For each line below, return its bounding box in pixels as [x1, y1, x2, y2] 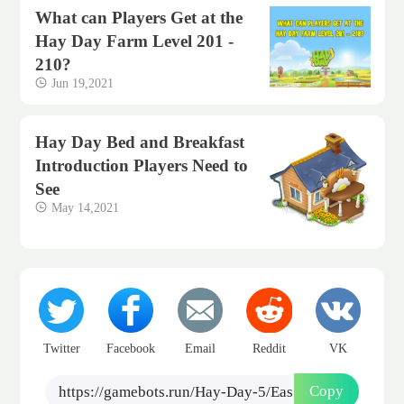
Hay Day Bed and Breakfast [35, 132, 245, 151]
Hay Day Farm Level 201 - [35, 32, 234, 51]
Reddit [252, 340, 287, 355]
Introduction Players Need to [35, 155, 249, 175]
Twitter [42, 340, 80, 355]
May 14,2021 [51, 199, 120, 215]
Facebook [106, 340, 156, 355]
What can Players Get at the [35, 8, 243, 28]
